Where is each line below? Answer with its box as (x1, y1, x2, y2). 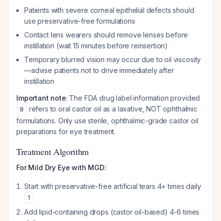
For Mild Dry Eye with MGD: (16, 163, 107, 172)
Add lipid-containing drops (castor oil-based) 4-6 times (24, 208, 200, 216)
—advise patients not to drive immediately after (24, 66, 174, 74)
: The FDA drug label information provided (66, 94, 200, 102)
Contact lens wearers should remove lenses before (24, 31, 188, 39)
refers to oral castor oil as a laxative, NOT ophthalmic (27, 105, 197, 113)
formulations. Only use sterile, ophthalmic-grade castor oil (16, 116, 198, 125)
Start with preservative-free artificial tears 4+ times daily (24, 182, 201, 190)
